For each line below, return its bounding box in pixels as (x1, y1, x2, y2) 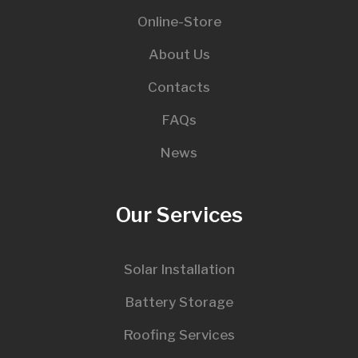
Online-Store (137, 13, 221, 30)
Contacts (148, 78, 210, 95)
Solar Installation (123, 261, 235, 277)
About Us (148, 46, 210, 62)
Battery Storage (125, 293, 233, 310)
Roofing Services (123, 326, 235, 343)
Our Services (115, 201, 243, 227)
